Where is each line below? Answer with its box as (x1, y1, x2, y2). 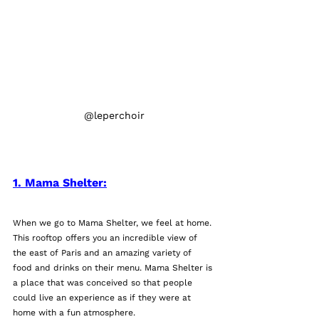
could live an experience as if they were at (13, 293, 194, 303)
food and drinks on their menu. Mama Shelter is (13, 263, 215, 273)
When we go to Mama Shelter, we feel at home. (13, 218, 214, 229)
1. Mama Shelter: (13, 176, 107, 190)
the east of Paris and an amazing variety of (13, 248, 194, 258)
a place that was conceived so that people (13, 278, 195, 288)
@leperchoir (83, 110, 145, 122)
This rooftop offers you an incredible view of (13, 233, 200, 244)
